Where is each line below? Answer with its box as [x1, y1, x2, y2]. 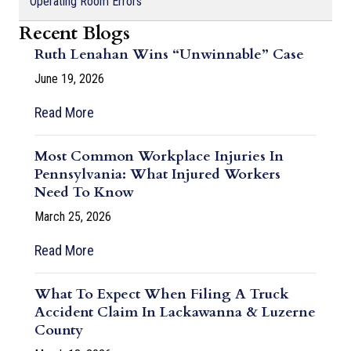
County [34, 320, 83, 340]
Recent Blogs [19, 20, 130, 46]
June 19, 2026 [34, 71, 104, 86]
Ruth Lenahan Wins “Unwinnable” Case [34, 44, 304, 64]
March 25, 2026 [34, 208, 111, 224]
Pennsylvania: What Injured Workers [34, 164, 280, 184]
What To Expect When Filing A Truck [34, 284, 289, 304]
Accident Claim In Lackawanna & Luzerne [34, 302, 316, 322]
